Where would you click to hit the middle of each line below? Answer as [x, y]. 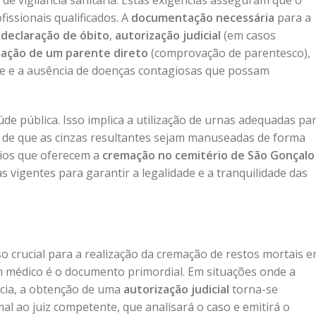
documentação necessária [203, 18]
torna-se [254, 289]
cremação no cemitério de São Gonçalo [208, 155]
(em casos [248, 35]
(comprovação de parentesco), [229, 53]
